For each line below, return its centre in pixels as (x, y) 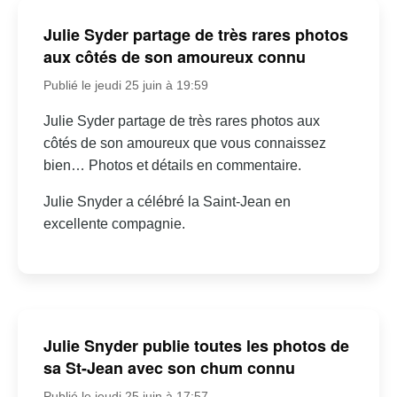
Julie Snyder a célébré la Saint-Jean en (167, 201)
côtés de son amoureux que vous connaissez (184, 143)
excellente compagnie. (114, 223)
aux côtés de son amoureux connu (174, 56)
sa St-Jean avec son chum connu (169, 368)
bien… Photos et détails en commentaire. (172, 165)
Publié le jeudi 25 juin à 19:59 (125, 85)
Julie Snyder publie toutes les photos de (196, 346)
